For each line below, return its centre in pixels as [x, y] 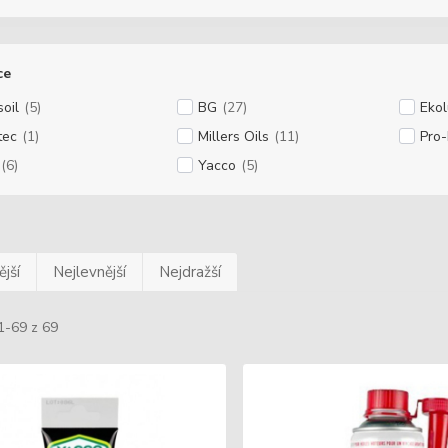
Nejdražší [189, 272]
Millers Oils [233, 136]
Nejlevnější [89, 272]
